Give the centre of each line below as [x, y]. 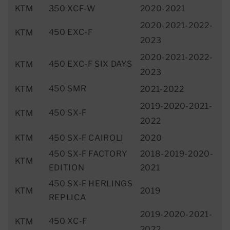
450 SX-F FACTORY [88, 154]
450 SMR [68, 88]
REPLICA [67, 197]
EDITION [66, 167]
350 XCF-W [72, 8]
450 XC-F [68, 221]
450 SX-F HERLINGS [91, 183]
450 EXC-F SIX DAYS [91, 64]
